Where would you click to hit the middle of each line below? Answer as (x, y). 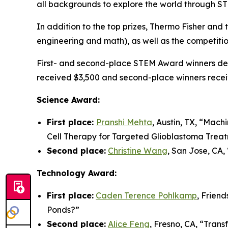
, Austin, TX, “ (178, 122)
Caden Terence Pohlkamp (146, 196)
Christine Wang (138, 151)
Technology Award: (77, 173)
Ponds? (61, 210)
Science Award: (68, 100)
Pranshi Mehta (124, 122)
